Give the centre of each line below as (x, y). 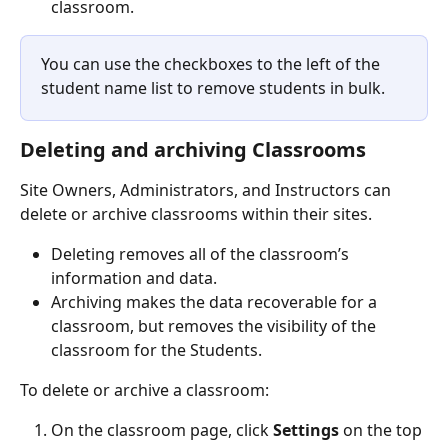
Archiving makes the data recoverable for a (216, 301)
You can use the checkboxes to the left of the (212, 63)
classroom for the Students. (158, 349)
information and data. (134, 277)
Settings (306, 430)
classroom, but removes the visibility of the (215, 325)
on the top (382, 430)
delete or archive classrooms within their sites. (198, 213)
